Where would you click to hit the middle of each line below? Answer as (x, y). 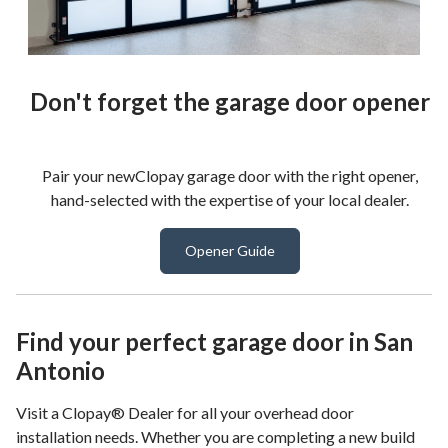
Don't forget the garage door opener (230, 101)
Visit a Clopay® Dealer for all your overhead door (185, 412)
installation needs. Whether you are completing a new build (215, 436)
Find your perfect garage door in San (214, 341)
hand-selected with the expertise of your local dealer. (230, 199)
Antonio (60, 370)
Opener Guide (230, 250)
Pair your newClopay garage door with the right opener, (230, 175)
